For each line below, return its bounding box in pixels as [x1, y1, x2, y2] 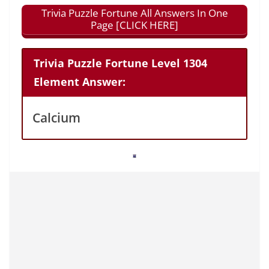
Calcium [32, 109, 80, 127]
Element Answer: [33, 74, 125, 89]
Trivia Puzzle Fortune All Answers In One [41, 6, 228, 20]
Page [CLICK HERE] [91, 18, 178, 32]
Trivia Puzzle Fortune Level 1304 [33, 56, 207, 71]
